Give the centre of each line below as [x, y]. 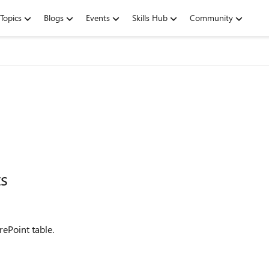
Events [98, 18]
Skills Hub [150, 18]
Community [211, 18]
